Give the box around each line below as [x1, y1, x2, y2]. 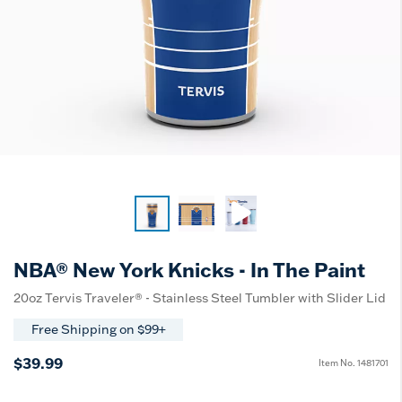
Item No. [319, 357, 357, 370]
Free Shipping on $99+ [31, 321, 165, 338]
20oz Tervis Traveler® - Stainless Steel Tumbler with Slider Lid [13, 289, 386, 306]
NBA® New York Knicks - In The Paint [13, 256, 365, 283]
